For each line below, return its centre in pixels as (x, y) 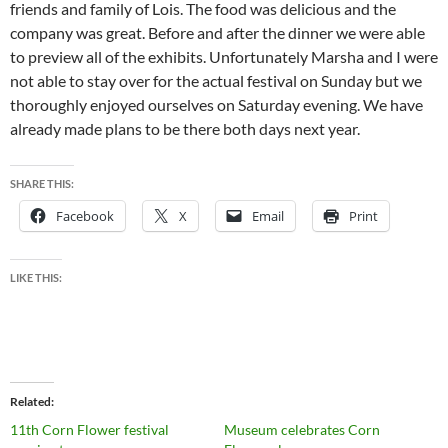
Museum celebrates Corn (302, 429)
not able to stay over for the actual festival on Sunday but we (216, 80)
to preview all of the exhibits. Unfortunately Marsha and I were (224, 56)
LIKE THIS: (36, 277)
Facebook (85, 216)
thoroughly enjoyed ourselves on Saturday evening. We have (216, 104)
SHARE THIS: (42, 183)
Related (30, 401)
